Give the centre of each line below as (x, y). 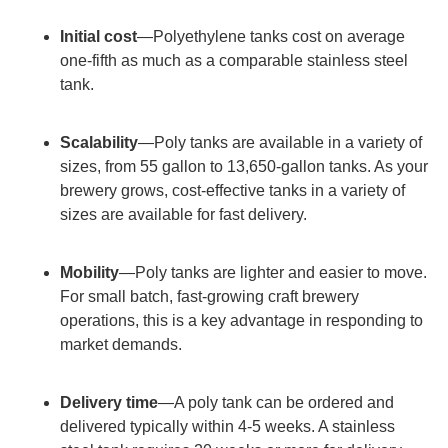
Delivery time (109, 402)
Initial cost (98, 36)
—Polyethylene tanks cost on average (271, 36)
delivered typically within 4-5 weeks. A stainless (227, 426)
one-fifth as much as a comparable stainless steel (234, 60)
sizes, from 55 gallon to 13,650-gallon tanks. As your (244, 166)
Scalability (99, 142)
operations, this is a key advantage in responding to (241, 320)
